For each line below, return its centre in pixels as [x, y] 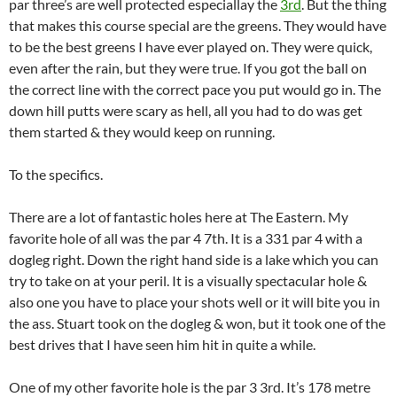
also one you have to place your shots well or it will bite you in [195, 302]
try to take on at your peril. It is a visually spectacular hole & [188, 280]
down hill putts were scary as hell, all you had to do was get [186, 110]
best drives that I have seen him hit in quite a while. [162, 344]
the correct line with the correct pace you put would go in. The [195, 89]
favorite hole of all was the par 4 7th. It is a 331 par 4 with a [186, 238]
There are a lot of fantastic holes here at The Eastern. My [179, 217]
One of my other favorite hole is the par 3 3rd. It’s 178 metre [190, 387]
